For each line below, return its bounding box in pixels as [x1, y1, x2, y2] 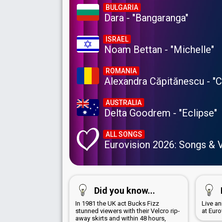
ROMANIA [106, 67, 137, 75]
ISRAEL [106, 35, 128, 44]
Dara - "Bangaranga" [104, 12, 188, 24]
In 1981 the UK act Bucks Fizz [75, 200, 159, 208]
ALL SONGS [106, 130, 142, 139]
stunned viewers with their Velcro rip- [75, 207, 180, 215]
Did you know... [94, 185, 155, 196]
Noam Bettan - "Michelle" [104, 44, 214, 56]
